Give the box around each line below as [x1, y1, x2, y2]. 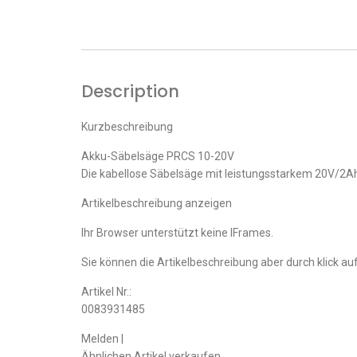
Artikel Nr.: [81, 284, 131, 298]
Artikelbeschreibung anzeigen [81, 196, 232, 210]
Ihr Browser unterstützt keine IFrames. [81, 226, 273, 239]
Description [81, 79, 179, 103]
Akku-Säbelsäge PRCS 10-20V [81, 149, 234, 163]
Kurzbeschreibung [81, 120, 173, 133]
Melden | [81, 331, 124, 345]
